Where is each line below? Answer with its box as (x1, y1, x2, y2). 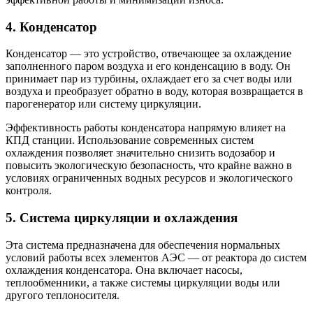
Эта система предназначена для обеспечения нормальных (6, 238, 280, 251)
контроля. (6, 184, 52, 197)
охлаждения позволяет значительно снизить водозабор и (6, 147, 275, 159)
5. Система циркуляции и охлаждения (6, 210, 238, 226)
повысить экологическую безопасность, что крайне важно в (6, 159, 292, 172)
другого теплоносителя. (6, 289, 119, 301)
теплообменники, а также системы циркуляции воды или (6, 276, 280, 289)
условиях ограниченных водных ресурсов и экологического (6, 172, 293, 184)
